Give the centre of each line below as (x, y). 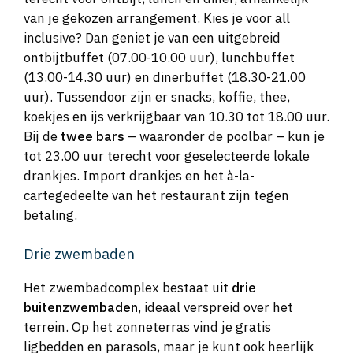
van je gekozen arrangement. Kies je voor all (157, 19)
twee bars (93, 137)
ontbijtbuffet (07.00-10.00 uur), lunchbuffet (159, 58)
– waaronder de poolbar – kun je (225, 137)
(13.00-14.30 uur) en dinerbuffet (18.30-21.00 (165, 78)
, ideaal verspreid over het (216, 307)
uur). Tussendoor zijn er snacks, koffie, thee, (157, 97)
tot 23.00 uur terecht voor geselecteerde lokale (167, 156)
